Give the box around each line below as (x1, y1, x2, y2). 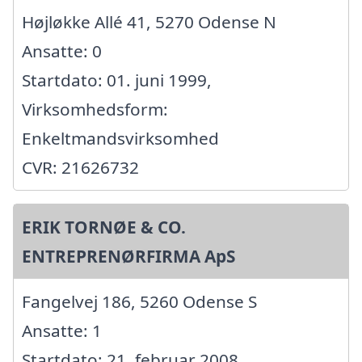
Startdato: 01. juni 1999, (22, 68, 212, 91)
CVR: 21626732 (22, 155, 139, 179)
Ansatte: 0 (22, 39, 102, 62)
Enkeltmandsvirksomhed (22, 126, 219, 149)
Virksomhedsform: (22, 97, 168, 120)
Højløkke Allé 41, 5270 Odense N (22, 10, 276, 33)
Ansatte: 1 (22, 318, 102, 342)
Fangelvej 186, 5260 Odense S (22, 289, 257, 313)
